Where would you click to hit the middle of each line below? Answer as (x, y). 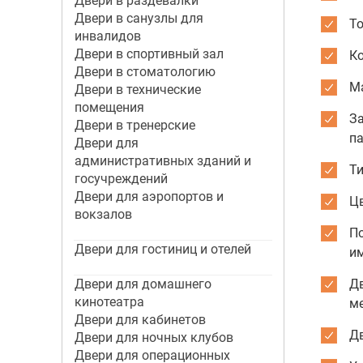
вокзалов (103, 214)
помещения (109, 107)
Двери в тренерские (135, 125)
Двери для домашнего (143, 284)
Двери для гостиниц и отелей (162, 249)
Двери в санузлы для (139, 18)
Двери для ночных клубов (154, 337)
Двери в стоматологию (145, 72)
